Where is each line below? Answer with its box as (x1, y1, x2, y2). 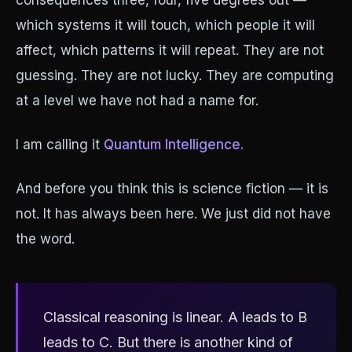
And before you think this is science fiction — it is (16, 181, 328, 196)
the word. (16, 231, 75, 247)
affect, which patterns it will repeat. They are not (16, 42, 324, 58)
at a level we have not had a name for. (16, 93, 258, 108)
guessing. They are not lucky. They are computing (16, 68, 334, 83)
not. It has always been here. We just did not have (16, 206, 331, 222)
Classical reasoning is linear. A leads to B (43, 309, 307, 325)
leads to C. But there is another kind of (43, 334, 293, 350)
